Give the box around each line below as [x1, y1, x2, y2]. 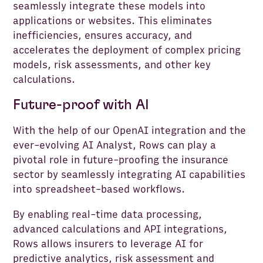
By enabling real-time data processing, [13, 208, 203, 221]
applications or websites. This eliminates [13, 15, 213, 28]
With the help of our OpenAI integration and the [13, 124, 247, 137]
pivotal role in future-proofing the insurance [13, 154, 229, 167]
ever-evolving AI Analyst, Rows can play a [13, 139, 217, 152]
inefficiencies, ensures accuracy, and [13, 29, 193, 42]
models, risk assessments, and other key [13, 59, 211, 72]
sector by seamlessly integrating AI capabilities [13, 168, 246, 181]
